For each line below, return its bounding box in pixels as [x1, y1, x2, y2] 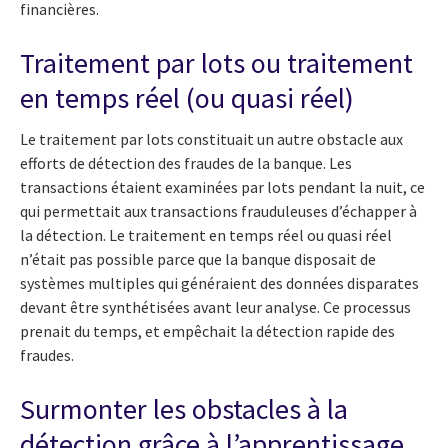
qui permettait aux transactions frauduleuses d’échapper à [20, 201, 417, 222]
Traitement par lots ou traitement [20, 44, 413, 81]
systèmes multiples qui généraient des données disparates [20, 273, 419, 294]
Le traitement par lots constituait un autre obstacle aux [20, 129, 403, 150]
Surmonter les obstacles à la [20, 391, 348, 428]
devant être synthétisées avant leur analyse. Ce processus [20, 297, 411, 318]
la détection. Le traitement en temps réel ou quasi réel [20, 225, 392, 246]
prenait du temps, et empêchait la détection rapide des [20, 321, 395, 342]
